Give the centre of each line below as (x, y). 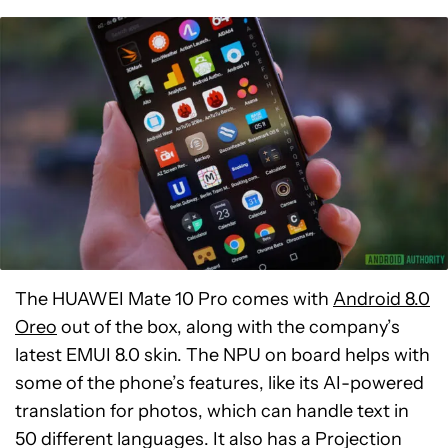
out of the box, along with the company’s (228, 326)
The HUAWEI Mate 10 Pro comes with (174, 298)
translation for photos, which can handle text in (212, 410)
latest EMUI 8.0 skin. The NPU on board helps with (222, 354)
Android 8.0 (381, 298)
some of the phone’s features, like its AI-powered (219, 382)
